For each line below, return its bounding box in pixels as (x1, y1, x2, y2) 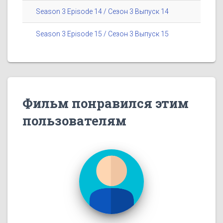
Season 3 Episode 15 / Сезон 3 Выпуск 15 (36, 30, 169, 38)
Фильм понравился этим (22, 95, 189, 112)
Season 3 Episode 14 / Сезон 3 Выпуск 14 (36, 7, 169, 16)
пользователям (22, 112, 126, 129)
